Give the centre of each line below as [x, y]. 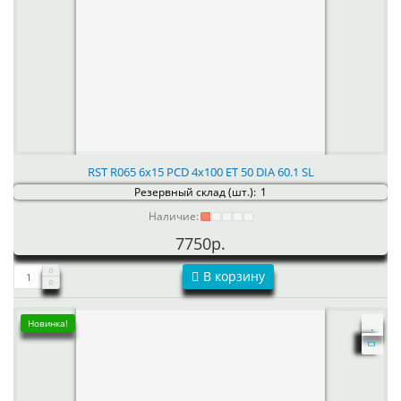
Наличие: [173, 216]
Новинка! [48, 323]
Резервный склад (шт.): [195, 192]
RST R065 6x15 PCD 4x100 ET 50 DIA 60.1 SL [200, 172]
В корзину [234, 276]
